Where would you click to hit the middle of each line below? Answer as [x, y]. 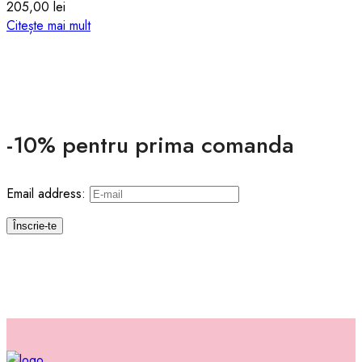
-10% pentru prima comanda [150, 145]
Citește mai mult [48, 25]
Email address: [48, 193]
